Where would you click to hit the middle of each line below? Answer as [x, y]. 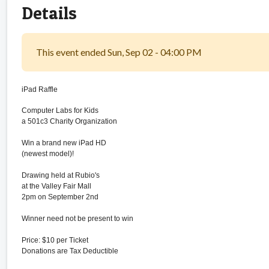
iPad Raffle [40, 89]
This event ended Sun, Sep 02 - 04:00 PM [119, 52]
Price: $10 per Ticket [55, 240]
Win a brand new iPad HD [65, 143]
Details [49, 13]
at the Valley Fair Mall [57, 186]
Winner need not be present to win [77, 218]
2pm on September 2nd [60, 197]
